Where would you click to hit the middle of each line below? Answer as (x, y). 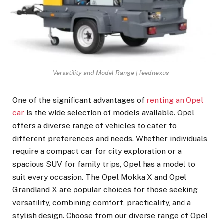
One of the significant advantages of (79, 100)
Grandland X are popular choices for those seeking (105, 189)
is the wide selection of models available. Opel (109, 112)
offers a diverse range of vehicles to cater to (94, 125)
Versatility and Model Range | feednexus (110, 73)
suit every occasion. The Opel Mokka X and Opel (99, 177)
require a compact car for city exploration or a (97, 151)
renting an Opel (175, 100)
